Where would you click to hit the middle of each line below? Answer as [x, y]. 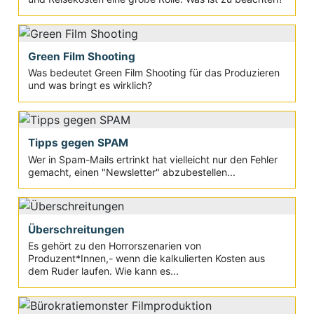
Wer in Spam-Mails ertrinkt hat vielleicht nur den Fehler [152, 159]
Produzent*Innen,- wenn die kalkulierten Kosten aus [146, 259]
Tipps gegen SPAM [78, 143]
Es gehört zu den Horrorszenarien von [114, 246]
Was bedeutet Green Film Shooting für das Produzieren [153, 73]
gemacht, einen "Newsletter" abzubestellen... [131, 172]
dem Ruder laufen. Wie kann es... [103, 271]
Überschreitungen [76, 229]
